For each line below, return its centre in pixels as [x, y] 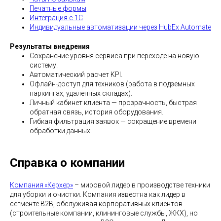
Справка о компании [67, 163]
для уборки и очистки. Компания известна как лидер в [98, 194]
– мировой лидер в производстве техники [142, 185]
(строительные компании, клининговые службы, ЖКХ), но [104, 213]
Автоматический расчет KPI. [76, 74]
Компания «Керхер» [41, 185]
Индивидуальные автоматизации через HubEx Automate [120, 27]
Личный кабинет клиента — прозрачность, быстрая [113, 103]
